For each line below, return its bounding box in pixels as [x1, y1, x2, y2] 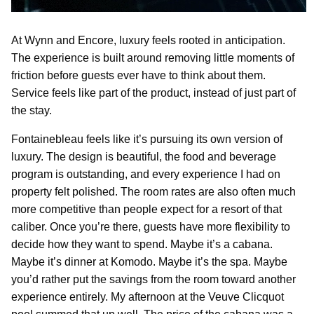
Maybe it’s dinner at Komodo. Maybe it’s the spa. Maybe [11, 255, 287, 268]
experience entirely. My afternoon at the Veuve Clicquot [11, 290, 284, 303]
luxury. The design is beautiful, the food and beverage [11, 150, 276, 163]
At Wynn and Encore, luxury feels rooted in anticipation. [11, 34, 285, 46]
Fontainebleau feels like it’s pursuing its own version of [11, 132, 282, 145]
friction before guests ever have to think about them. [11, 69, 266, 81]
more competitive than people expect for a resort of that [11, 203, 282, 215]
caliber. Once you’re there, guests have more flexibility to [11, 220, 290, 233]
